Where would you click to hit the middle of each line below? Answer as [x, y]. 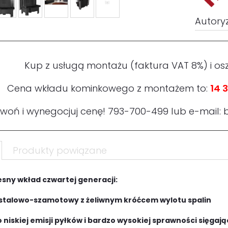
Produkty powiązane [60, 151]
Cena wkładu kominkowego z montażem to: [109, 89]
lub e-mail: [196, 111]
